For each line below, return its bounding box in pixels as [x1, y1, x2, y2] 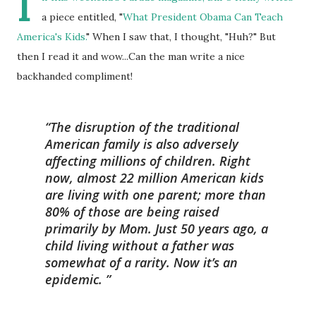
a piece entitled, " [42, 11, 123, 23]
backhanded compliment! [17, 70, 133, 83]
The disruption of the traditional [50, 119, 239, 135]
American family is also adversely [45, 135, 238, 152]
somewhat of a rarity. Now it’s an [45, 254, 238, 271]
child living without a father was [45, 237, 234, 254]
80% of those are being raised [45, 203, 219, 220]
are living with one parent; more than [45, 186, 266, 203]
